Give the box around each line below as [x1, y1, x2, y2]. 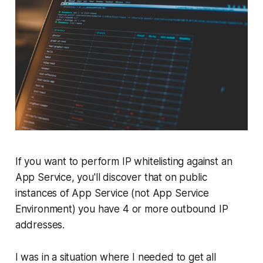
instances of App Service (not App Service [15, 187, 209, 200]
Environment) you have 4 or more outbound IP [15, 203, 228, 215]
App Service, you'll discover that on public [15, 171, 207, 184]
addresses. [15, 219, 65, 231]
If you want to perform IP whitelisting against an [15, 156, 232, 168]
